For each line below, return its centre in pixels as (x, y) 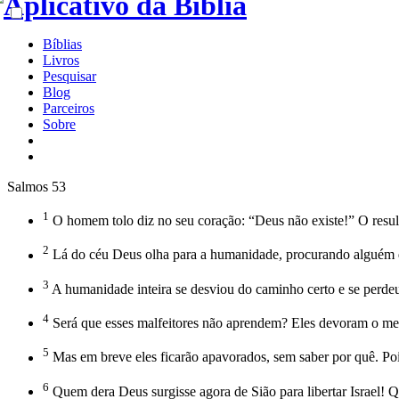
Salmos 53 (37, 187)
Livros (61, 60)
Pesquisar (69, 76)
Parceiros (69, 108)
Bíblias (62, 44)
